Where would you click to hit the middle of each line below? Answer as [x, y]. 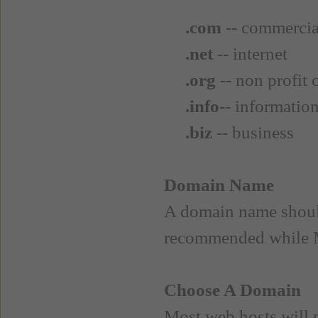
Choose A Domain [232, 290]
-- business [253, 132]
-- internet [250, 53]
